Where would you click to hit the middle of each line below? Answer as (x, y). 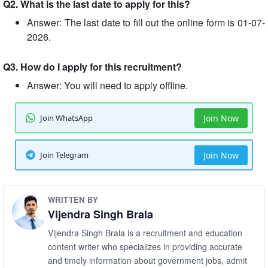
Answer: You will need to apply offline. (107, 86)
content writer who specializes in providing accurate (145, 247)
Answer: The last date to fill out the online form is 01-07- (146, 23)
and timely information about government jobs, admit (147, 261)
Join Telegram (64, 155)
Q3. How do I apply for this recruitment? (92, 67)
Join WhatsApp (66, 118)
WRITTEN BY (73, 200)
